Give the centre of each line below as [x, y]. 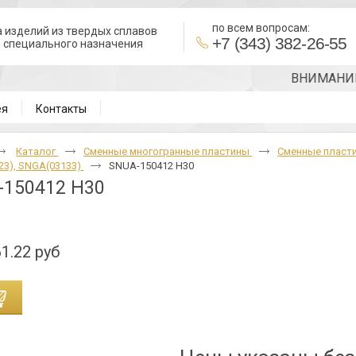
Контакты [61, 109]
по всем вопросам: [261, 28]
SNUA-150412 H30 [152, 166]
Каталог [37, 151]
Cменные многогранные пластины [168, 151]
